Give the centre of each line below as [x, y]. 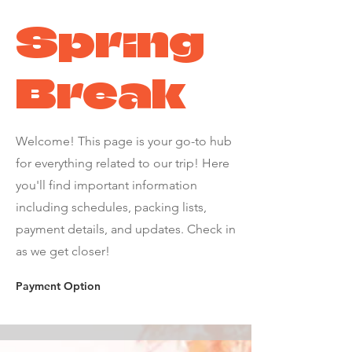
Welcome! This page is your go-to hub [124, 141]
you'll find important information [106, 185]
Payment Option [58, 286]
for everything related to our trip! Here [123, 163]
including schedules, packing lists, [111, 207]
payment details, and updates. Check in [126, 229]
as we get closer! [63, 251]
